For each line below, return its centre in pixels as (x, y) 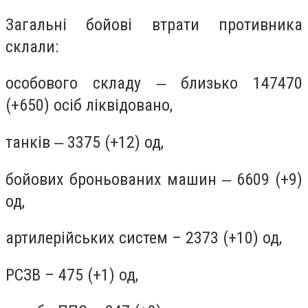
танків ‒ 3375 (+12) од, (87, 142)
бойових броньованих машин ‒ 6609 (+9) (154, 179)
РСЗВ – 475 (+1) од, (74, 275)
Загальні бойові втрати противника (154, 24)
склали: (32, 46)
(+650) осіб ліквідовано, (91, 106)
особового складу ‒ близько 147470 (154, 84)
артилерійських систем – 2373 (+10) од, (146, 238)
